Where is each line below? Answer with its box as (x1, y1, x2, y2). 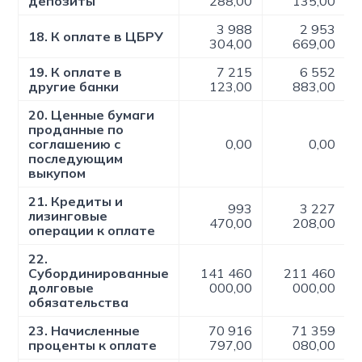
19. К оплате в (28, 64, 123, 80)
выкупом (28, 165, 86, 181)
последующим (28, 150, 124, 166)
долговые (28, 280, 95, 296)
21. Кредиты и (28, 193, 124, 209)
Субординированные (28, 265, 170, 281)
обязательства (28, 294, 129, 310)
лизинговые (28, 208, 108, 224)
